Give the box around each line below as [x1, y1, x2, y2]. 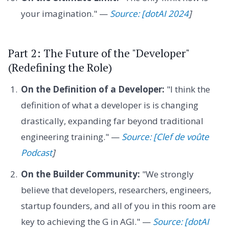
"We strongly [140, 168, 194, 180]
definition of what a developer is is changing [20, 99, 198, 111]
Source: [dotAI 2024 [109, 7, 189, 19]
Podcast [20, 147, 52, 159]
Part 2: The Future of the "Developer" [8, 45, 189, 60]
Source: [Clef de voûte [121, 131, 209, 143]
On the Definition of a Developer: [20, 83, 165, 96]
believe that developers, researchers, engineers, [20, 184, 211, 196]
